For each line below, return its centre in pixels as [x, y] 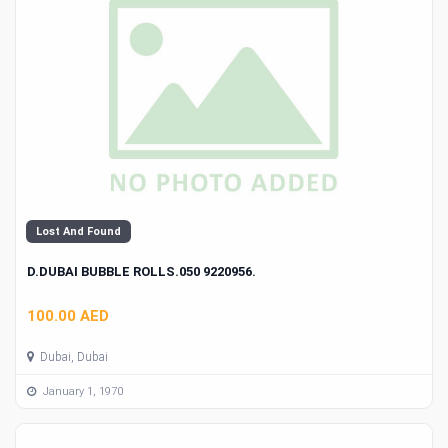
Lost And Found [78, 231]
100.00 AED [68, 316]
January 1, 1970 [81, 391]
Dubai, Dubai [72, 357]
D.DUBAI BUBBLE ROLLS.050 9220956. [141, 271]
